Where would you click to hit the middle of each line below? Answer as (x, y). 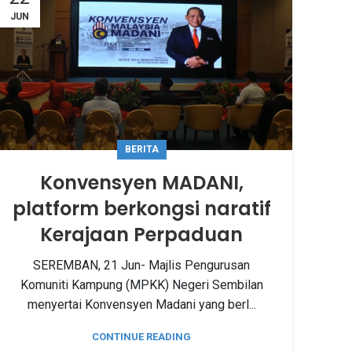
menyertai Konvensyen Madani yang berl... (141, 305)
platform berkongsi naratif (141, 209)
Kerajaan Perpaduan (141, 235)
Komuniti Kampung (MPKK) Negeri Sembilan (141, 285)
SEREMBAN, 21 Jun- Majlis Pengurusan (141, 266)
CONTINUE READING (141, 337)
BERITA (141, 150)
